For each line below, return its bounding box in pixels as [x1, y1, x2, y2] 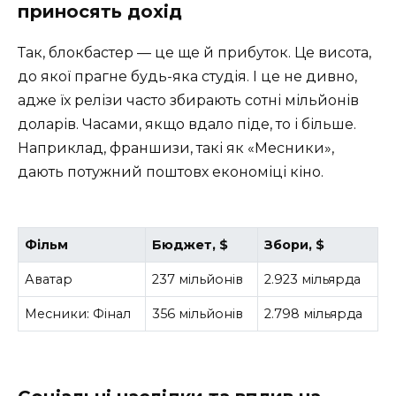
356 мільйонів [152, 305, 244, 322]
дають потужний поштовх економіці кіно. [18, 163, 324, 180]
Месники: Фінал [25, 305, 132, 322]
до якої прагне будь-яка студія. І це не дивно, [18, 67, 357, 85]
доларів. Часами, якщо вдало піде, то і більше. [18, 115, 356, 133]
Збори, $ [264, 236, 325, 253]
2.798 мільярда [264, 305, 363, 322]
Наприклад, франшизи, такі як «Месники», [18, 139, 334, 156]
